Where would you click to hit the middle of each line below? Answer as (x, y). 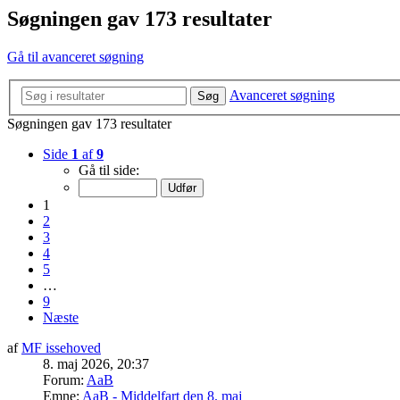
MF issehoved (61, 347)
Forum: (65, 379)
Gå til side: (109, 170)
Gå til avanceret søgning (75, 57)
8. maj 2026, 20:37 (96, 363)
